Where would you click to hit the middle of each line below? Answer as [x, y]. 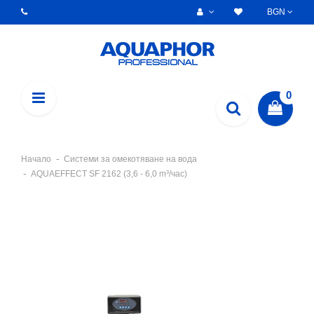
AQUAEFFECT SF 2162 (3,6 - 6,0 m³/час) [109, 174]
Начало [36, 159]
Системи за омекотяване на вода [130, 159]
